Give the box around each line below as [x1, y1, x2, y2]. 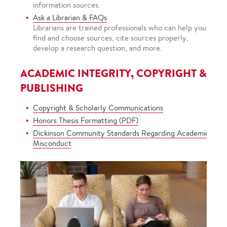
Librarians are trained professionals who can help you [33, 23, 206, 32]
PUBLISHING [20, 81, 83, 95]
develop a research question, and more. [33, 43, 162, 53]
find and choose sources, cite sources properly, [33, 33, 188, 43]
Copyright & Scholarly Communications [33, 103, 163, 112]
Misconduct [33, 138, 71, 148]
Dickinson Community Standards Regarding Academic [33, 128, 209, 138]
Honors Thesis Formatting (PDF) [33, 116, 138, 125]
